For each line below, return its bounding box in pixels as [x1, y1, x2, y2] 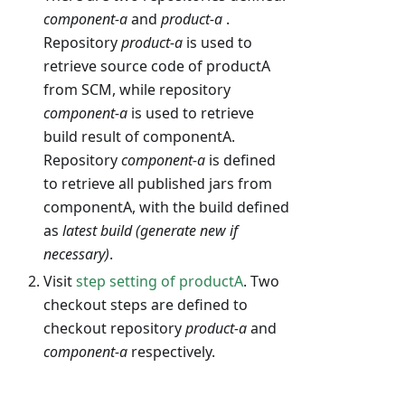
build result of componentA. [43, 127, 235, 147]
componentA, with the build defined [43, 197, 289, 218]
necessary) [43, 244, 109, 265]
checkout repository [43, 318, 185, 339]
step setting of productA [76, 271, 243, 292]
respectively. [127, 342, 215, 363]
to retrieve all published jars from [43, 174, 272, 194]
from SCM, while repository [43, 80, 231, 100]
